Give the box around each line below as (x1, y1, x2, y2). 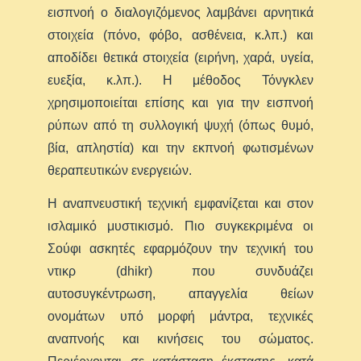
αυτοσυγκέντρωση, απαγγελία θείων (48, 287, 313, 301)
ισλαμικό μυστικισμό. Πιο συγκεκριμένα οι (48, 219, 313, 234)
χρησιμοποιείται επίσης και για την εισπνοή (48, 96, 313, 110)
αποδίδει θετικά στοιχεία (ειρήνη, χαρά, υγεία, (48, 51, 313, 65)
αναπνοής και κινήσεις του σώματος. (48, 332, 313, 346)
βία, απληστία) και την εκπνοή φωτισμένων (48, 141, 313, 156)
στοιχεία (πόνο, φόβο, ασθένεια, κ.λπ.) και (48, 28, 313, 43)
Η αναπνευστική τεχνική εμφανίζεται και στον (48, 197, 313, 211)
